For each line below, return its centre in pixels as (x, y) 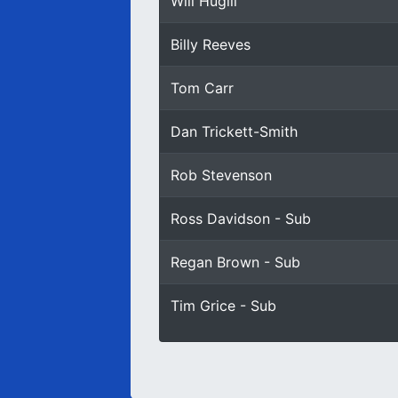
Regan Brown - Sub (235, 262)
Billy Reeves (211, 44)
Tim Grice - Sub (223, 306)
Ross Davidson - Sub (241, 219)
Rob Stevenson (221, 175)
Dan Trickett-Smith (234, 131)
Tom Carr (202, 88)
